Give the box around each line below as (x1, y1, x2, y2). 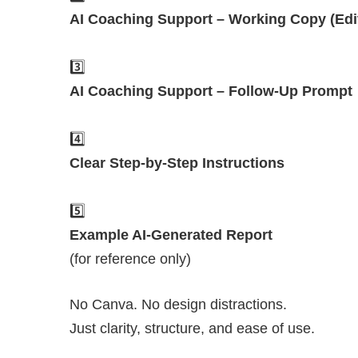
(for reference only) (70, 251, 191, 268)
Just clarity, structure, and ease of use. (70, 320, 315, 337)
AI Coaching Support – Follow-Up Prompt (70, 83, 352, 100)
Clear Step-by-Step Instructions (70, 155, 284, 172)
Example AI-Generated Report (70, 227, 272, 244)
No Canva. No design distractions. (70, 296, 287, 313)
